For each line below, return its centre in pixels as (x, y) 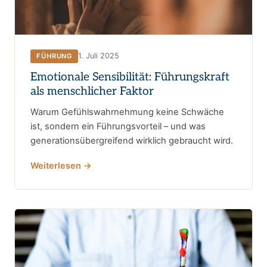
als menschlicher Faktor (92, 91)
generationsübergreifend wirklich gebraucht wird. (132, 140)
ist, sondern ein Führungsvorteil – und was (118, 126)
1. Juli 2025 (99, 56)
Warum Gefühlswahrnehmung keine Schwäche (127, 112)
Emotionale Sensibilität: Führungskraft (130, 77)
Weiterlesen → (61, 165)
